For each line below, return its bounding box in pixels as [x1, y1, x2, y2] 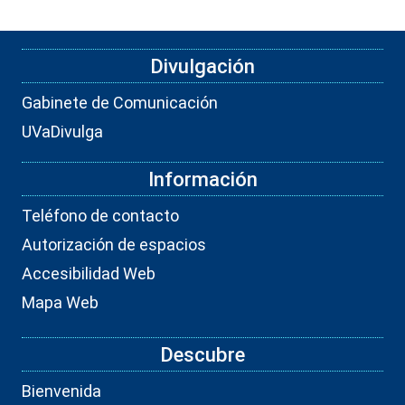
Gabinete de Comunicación [22, 92, 218, 112]
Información [147, 166, 258, 191]
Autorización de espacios [22, 234, 206, 254]
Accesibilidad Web [22, 263, 155, 283]
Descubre [160, 342, 245, 366]
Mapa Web [22, 292, 99, 312]
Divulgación [150, 53, 255, 78]
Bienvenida [22, 381, 101, 400]
